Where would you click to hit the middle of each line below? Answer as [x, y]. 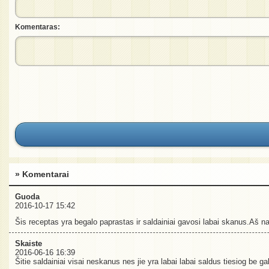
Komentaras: [38, 27]
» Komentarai [42, 174]
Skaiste [29, 244]
